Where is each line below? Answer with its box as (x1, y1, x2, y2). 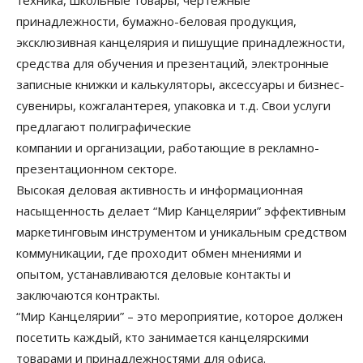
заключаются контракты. (16, 287, 160, 303)
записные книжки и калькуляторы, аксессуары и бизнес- (16, 76, 344, 92)
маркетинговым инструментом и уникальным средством (16, 224, 347, 240)
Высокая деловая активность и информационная (16, 181, 303, 198)
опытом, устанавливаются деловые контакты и (16, 266, 291, 282)
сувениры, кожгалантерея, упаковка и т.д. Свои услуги (16, 97, 331, 113)
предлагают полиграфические (16, 118, 191, 135)
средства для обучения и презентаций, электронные (16, 55, 329, 71)
